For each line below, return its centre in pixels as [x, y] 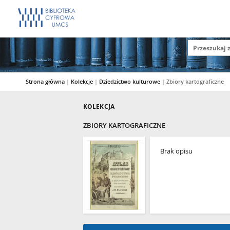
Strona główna [45, 81]
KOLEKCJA [99, 107]
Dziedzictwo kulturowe [130, 81]
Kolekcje [83, 81]
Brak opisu [176, 151]
